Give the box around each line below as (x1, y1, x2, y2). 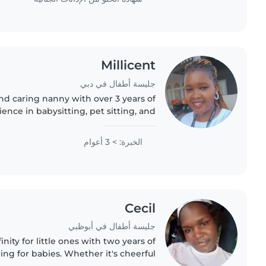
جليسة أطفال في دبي (80, 78, 156, 89)
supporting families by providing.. (14, 130, 156, 141)
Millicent (100, 57, 156, 72)
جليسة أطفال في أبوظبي (68, 221, 156, 232)
